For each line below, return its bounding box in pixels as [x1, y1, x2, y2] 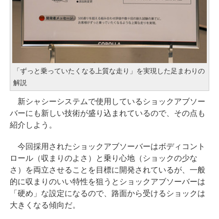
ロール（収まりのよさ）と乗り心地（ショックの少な [10, 154, 197, 163]
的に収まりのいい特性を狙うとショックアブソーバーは [10, 177, 205, 186]
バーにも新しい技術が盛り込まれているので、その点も [10, 109, 205, 118]
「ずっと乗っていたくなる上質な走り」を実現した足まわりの [13, 67, 205, 75]
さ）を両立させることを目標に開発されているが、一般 [10, 166, 205, 175]
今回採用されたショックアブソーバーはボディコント [10, 142, 205, 151]
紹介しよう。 [10, 121, 57, 130]
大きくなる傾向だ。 [10, 201, 80, 210]
